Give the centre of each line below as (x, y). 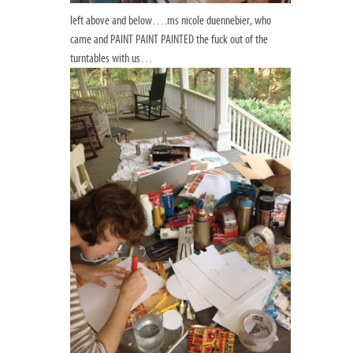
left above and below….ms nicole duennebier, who (171, 20)
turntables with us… (111, 58)
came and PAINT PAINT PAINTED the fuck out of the (169, 39)
